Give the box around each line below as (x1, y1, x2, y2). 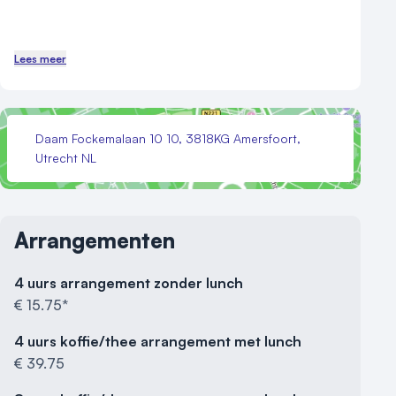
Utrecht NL (35, 150, 96, 165)
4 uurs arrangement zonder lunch (14, 274, 243, 292)
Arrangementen (14, 227, 175, 254)
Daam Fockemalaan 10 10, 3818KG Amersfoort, (35, 131, 301, 146)
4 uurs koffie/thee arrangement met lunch (14, 332, 301, 350)
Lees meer (14, 52, 66, 65)
